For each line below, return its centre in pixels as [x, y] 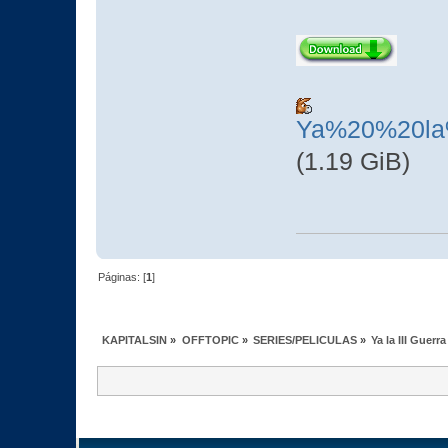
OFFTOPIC [210, 340]
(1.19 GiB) [352, 162]
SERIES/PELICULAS [304, 340]
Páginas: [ [122, 276]
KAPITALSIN [135, 340]
